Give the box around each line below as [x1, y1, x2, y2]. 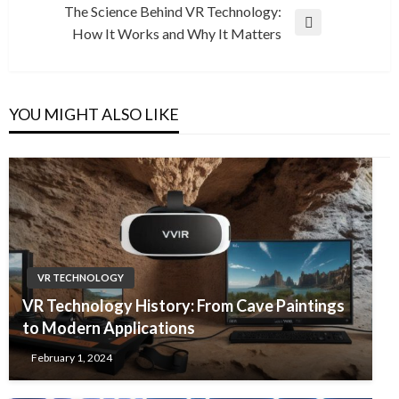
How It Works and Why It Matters [72, 24, 281, 42]
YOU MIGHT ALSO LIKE [9, 103, 179, 124]
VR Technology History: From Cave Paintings [22, 296, 345, 315]
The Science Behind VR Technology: [64, 2, 281, 20]
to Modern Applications [22, 318, 195, 338]
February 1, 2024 [31, 351, 112, 365]
